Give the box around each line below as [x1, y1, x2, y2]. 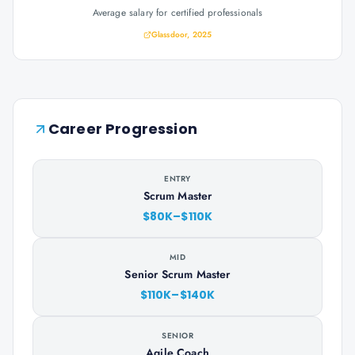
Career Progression [48, 119, 197, 139]
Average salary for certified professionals [92, 6, 263, 20]
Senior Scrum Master [124, 266, 231, 282]
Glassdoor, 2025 [151, 29, 212, 40]
